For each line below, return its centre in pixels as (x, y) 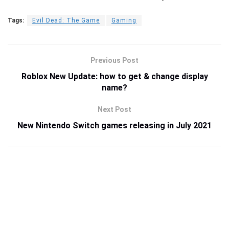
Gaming (124, 20)
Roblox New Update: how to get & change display (114, 76)
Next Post (114, 109)
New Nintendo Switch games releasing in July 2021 (114, 125)
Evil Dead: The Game (66, 20)
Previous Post (114, 60)
